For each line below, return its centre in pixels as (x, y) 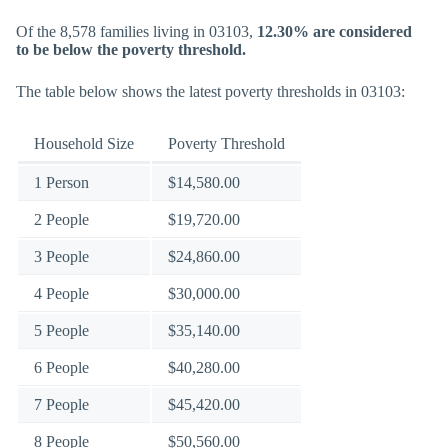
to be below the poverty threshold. (131, 49)
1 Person (61, 182)
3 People (61, 256)
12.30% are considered (334, 31)
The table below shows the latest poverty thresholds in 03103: (210, 91)
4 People (61, 293)
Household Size (84, 143)
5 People (61, 330)
